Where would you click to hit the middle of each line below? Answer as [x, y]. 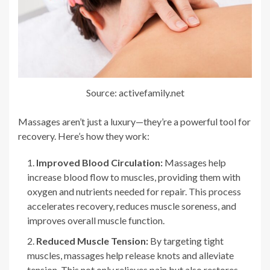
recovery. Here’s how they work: [84, 136]
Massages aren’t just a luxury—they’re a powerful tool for [134, 121]
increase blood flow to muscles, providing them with [134, 177]
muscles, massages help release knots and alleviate [130, 255]
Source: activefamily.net [135, 92]
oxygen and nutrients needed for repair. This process [134, 191]
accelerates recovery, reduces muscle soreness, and [132, 206]
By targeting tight [186, 240]
